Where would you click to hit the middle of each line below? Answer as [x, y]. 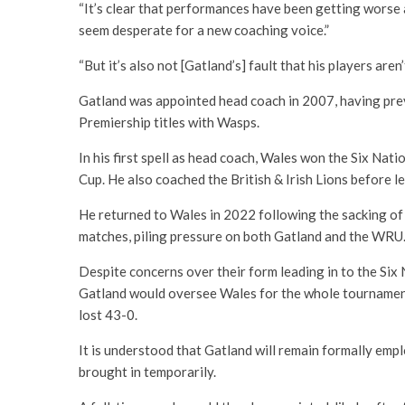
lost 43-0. [108, 315]
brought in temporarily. [147, 372]
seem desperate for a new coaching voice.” [204, 30]
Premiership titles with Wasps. [169, 122]
